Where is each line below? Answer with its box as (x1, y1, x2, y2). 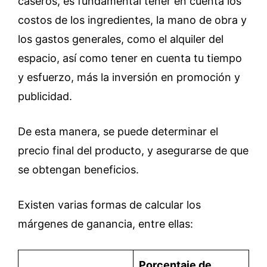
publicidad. (18, 89, 72, 103)
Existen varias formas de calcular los (18, 198, 201, 211)
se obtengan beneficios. (18, 163, 139, 176)
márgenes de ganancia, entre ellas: (18, 217, 193, 230)
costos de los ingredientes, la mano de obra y (18, 13, 247, 26)
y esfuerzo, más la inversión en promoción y (18, 70, 240, 83)
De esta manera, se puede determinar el (18, 125, 218, 138)
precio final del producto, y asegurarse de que (18, 144, 249, 157)
